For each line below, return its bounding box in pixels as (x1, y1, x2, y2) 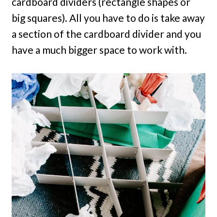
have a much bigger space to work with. (12, 44, 187, 56)
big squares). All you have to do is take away (12, 12, 205, 24)
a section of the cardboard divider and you (12, 28, 201, 40)
